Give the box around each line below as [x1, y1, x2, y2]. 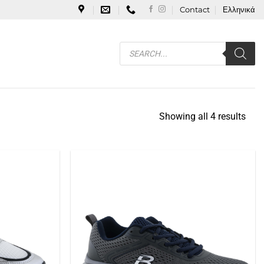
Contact [179, 5, 210, 14]
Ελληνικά [223, 5, 255, 14]
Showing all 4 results [159, 110, 246, 122]
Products [119, 41, 148, 49]
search [119, 48, 140, 57]
